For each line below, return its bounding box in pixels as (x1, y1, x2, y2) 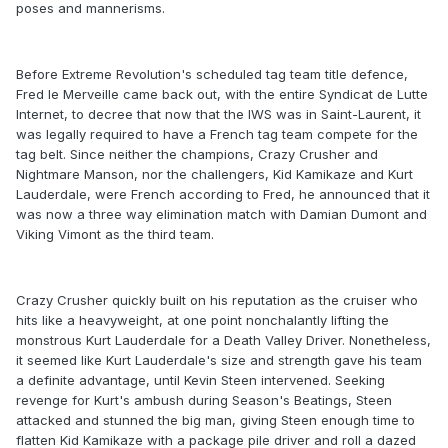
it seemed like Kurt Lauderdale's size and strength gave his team (16, 352, 422, 369)
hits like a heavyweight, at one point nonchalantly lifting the (16, 312, 389, 329)
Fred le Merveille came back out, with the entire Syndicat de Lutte (16, 86, 428, 103)
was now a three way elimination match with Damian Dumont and (16, 206, 427, 223)
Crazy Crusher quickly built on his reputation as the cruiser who (16, 292, 418, 309)
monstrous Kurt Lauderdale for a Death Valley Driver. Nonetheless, (16, 332, 431, 349)
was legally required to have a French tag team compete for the (16, 126, 418, 143)
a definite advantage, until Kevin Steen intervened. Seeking (16, 372, 385, 389)
